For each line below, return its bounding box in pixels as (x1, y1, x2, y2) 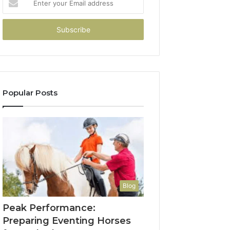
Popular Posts (3, 88, 58, 98)
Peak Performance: (3, 202, 96, 214)
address (2, 26, 28, 34)
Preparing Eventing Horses (3, 215, 131, 226)
